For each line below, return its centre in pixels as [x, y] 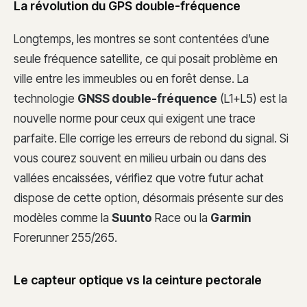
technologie [46, 98]
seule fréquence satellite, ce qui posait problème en [146, 59]
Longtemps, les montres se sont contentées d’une [142, 39]
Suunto [132, 218]
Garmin [231, 218]
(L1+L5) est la [252, 98]
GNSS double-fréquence [147, 98]
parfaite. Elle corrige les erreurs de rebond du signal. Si [151, 138]
